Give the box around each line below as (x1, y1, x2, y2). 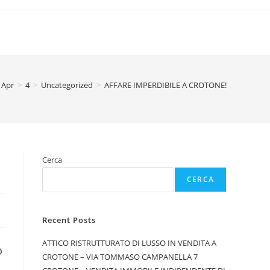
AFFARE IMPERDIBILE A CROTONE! (104, 80, 227, 90)
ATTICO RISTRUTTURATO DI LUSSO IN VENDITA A (42, 237, 216, 248)
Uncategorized (41, 80, 93, 90)
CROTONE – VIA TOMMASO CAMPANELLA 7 (42, 251, 198, 262)
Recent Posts (42, 215, 96, 225)
